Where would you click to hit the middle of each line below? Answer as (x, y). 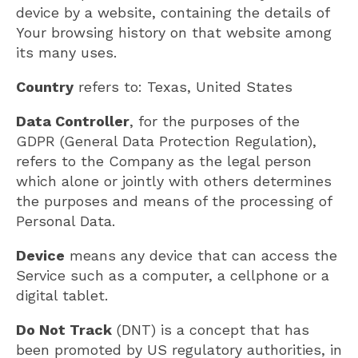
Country (45, 86)
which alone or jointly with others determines (174, 181)
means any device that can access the (201, 255)
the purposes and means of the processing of (174, 201)
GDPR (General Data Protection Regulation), (166, 141)
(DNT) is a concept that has (211, 329)
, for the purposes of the (215, 121)
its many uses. (66, 52)
